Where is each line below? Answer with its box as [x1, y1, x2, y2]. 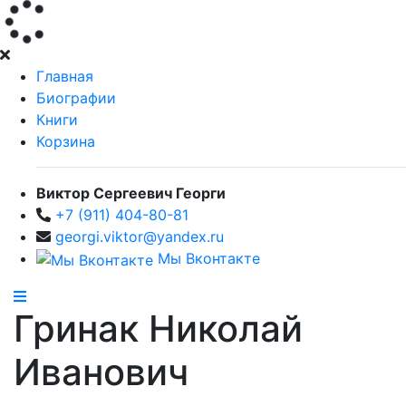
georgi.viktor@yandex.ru [55, 227, 224, 246]
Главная [36, 67, 93, 85]
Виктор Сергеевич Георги [36, 184, 226, 202]
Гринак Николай [14, 305, 303, 351]
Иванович [14, 349, 188, 394]
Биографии [36, 89, 116, 107]
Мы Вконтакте [153, 249, 260, 267]
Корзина [36, 132, 95, 150]
